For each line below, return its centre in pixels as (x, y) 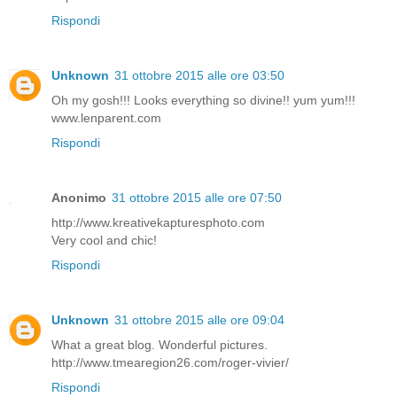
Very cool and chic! (104, 240)
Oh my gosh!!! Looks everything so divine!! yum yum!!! (203, 100)
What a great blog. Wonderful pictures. (160, 344)
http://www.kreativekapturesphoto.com (158, 222)
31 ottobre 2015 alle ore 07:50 (197, 197)
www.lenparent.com (106, 117)
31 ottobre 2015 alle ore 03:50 (199, 75)
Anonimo (79, 197)
